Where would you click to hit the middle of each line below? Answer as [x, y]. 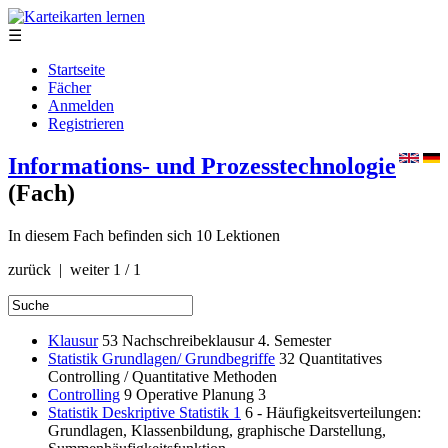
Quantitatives [340, 358]
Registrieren [86, 123]
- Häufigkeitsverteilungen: [339, 412]
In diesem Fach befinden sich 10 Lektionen [144, 235]
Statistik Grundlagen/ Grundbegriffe [161, 358]
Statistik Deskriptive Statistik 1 [144, 412]
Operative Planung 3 [201, 394]
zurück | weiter [60, 269]
